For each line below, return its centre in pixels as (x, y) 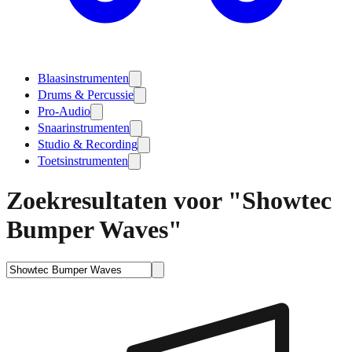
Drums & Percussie (86, 95)
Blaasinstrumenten (83, 78)
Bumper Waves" (94, 230)
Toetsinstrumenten (83, 161)
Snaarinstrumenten (84, 128)
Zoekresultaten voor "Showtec (169, 201)
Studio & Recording (88, 144)
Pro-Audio (64, 111)
